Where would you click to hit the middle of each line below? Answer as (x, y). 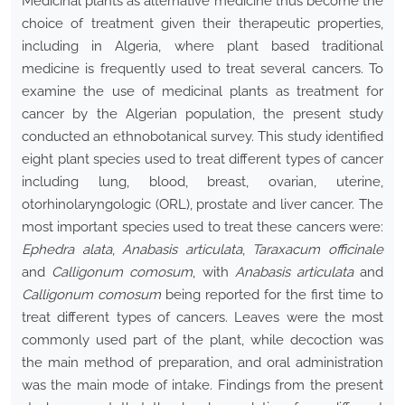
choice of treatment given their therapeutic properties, (202, 24)
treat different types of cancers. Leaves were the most (202, 318)
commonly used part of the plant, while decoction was (202, 340)
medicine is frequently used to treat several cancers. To (202, 69)
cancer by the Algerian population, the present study (202, 114)
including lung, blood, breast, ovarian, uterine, (202, 182)
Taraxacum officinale (318, 250)
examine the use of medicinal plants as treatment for (202, 92)
